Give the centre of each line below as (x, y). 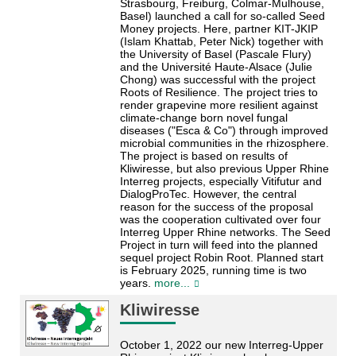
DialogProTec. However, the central (208, 193)
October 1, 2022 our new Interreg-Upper (221, 344)
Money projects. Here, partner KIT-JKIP (219, 28)
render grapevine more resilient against (219, 104)
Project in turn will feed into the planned (219, 244)
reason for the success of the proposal (216, 206)
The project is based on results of (203, 155)
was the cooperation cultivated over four (220, 219)
